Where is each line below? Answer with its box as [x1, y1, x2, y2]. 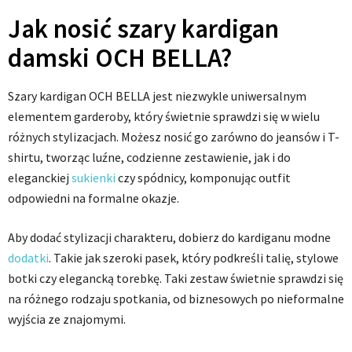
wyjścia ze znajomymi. [8, 311, 126, 328]
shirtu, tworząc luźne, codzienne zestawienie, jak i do [8, 149, 291, 166]
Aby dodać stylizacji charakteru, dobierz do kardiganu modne [8, 229, 331, 246]
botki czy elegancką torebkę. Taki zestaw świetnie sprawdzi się [8, 270, 343, 287]
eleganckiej [8, 170, 71, 186]
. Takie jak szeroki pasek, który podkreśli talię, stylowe [49, 250, 339, 266]
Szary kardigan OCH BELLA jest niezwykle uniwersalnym [8, 88, 306, 104]
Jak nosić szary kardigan [8, 13, 279, 46]
